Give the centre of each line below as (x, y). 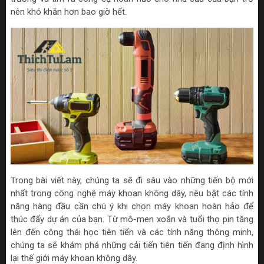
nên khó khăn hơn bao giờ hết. (69, 12)
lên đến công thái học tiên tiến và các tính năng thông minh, (132, 232)
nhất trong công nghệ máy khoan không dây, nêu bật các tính (132, 193)
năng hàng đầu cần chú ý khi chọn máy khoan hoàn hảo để (132, 206)
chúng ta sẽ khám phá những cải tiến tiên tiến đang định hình (132, 245)
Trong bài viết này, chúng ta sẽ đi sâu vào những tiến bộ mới (132, 180)
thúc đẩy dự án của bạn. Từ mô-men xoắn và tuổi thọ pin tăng (132, 219)
